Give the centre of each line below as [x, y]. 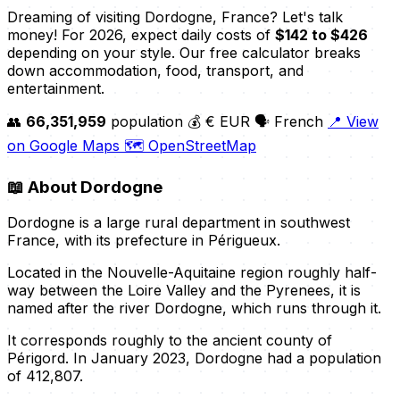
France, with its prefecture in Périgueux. [144, 241]
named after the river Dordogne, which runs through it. [194, 308]
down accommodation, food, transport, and [155, 70]
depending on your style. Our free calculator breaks [184, 52]
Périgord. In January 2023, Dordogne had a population [194, 358]
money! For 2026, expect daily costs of [141, 34]
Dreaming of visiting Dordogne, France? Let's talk [175, 17]
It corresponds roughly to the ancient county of [170, 341]
